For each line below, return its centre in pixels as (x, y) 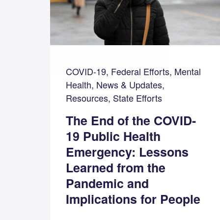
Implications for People (133, 199)
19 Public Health (113, 136)
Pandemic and (108, 183)
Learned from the (116, 168)
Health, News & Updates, (115, 85)
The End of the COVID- (131, 121)
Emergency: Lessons (127, 152)
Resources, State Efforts (114, 98)
